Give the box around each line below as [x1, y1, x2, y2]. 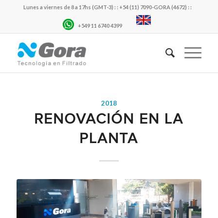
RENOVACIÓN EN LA [34, 110, 184, 127]
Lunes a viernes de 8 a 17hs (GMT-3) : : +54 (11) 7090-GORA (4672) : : [23, 4, 192, 10]
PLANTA [79, 130, 139, 146]
